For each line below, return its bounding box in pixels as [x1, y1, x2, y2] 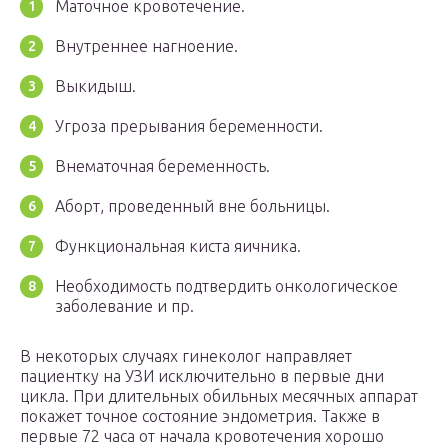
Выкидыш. [55, 77, 136, 96]
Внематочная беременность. [55, 157, 270, 176]
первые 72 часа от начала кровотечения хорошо [20, 427, 384, 446]
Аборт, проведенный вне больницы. [55, 197, 330, 216]
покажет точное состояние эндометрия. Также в [20, 407, 380, 426]
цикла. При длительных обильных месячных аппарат [20, 387, 418, 406]
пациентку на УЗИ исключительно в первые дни [20, 367, 384, 386]
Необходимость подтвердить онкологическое [55, 277, 398, 296]
